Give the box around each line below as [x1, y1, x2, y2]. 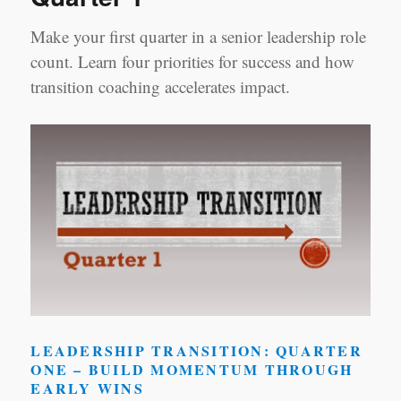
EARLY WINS [30, 377, 144, 398]
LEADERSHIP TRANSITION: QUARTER [30, 339, 363, 361]
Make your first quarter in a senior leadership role [30, 25, 367, 48]
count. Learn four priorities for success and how [30, 50, 355, 73]
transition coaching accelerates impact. [30, 75, 291, 98]
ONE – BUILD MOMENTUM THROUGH [30, 358, 354, 380]
